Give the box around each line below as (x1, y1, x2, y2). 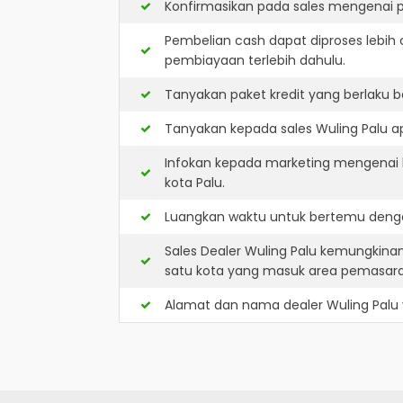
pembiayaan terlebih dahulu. (165, 51, 345, 69)
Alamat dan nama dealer (165, 296, 327, 314)
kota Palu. (165, 174, 225, 192)
